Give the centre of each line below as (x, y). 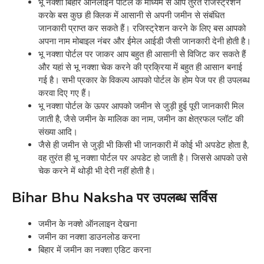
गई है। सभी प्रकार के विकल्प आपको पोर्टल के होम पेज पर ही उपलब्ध (144, 80)
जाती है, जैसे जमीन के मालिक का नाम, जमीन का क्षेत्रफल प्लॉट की (141, 118)
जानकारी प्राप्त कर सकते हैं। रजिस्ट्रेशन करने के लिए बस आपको (142, 28)
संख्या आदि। (58, 131)
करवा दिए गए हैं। (65, 93)
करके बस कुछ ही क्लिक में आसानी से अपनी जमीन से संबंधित (131, 15)
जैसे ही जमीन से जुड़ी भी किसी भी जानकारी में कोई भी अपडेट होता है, (143, 144)
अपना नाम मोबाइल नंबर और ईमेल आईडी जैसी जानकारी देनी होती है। (145, 41)
